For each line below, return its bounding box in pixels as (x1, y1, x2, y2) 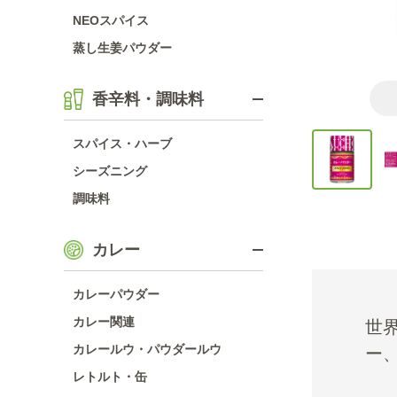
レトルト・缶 (73, 370, 147, 384)
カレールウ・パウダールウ (73, 342, 222, 356)
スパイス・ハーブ (73, 136, 172, 151)
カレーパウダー (73, 287, 160, 301)
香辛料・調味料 (92, 90, 204, 108)
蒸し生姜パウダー (73, 41, 172, 55)
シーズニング (73, 164, 147, 178)
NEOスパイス (73, 13, 149, 27)
